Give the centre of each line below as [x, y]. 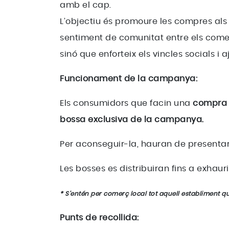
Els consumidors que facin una [125, 103]
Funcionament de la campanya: [129, 79]
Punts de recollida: [100, 218]
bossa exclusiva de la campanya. [132, 120]
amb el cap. [86, 5]
